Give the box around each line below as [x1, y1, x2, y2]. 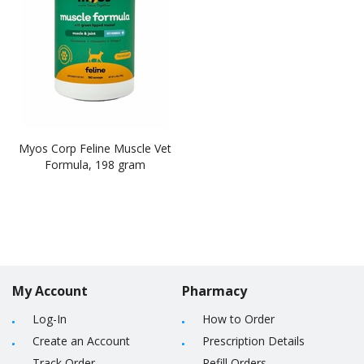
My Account [12, 282, 88, 300]
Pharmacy [182, 282, 247, 300]
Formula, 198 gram [45, 157, 145, 172]
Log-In [32, 311, 67, 327]
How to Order [202, 311, 275, 327]
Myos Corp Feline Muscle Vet [19, 141, 171, 156]
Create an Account [32, 333, 130, 349]
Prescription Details [202, 333, 305, 349]
